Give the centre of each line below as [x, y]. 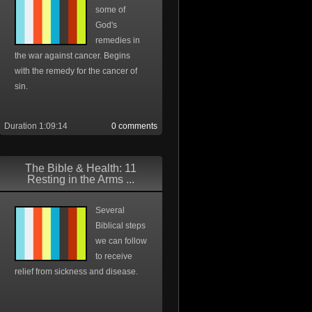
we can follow [121, 241]
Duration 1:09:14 [36, 126]
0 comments [134, 126]
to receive [114, 256]
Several [110, 210]
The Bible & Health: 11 [81, 168]
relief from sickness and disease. [76, 272]
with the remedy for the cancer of [76, 71]
